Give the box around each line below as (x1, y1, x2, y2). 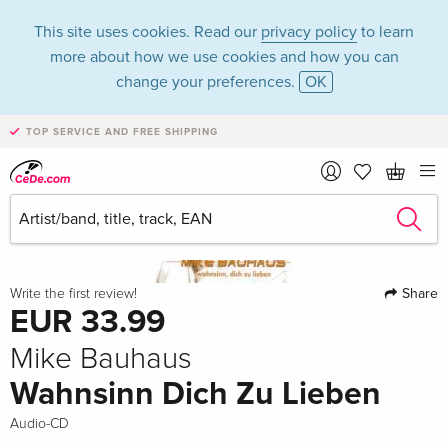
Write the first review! (10, 287, 137, 301)
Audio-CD (10, 417, 69, 431)
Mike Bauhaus (10, 344, 192, 374)
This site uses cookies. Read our (34, 22, 261, 42)
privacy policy (261, 22, 357, 42)
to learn (357, 22, 414, 42)
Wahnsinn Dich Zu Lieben (10, 375, 381, 414)
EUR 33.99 (10, 303, 165, 342)
